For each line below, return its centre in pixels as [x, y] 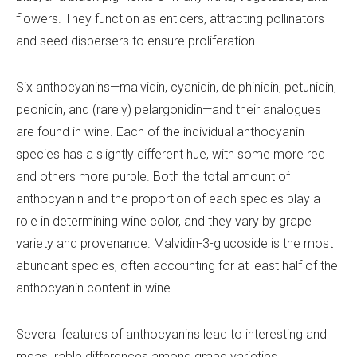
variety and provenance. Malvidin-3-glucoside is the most [175, 243]
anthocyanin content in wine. [95, 288]
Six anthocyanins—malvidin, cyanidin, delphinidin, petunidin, [176, 87]
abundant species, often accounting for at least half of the [177, 265]
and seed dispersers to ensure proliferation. [137, 41]
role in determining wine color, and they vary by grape [164, 221]
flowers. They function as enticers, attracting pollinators [170, 18]
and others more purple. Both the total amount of [153, 176]
